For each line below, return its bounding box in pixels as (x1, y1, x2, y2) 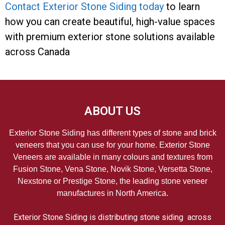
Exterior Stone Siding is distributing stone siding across (14, 212, 211, 222)
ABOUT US (84, 104, 141, 118)
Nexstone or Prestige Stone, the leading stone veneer (18, 177, 207, 185)
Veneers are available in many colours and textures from (13, 153, 212, 161)
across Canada (5, 46, 70, 58)
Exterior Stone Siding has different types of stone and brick (9, 129, 216, 137)
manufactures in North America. (57, 189, 168, 197)
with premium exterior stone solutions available (5, 31, 215, 43)
